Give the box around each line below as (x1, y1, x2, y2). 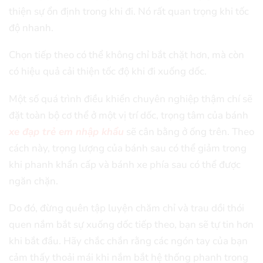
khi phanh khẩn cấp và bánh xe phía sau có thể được (9, 157, 241, 171)
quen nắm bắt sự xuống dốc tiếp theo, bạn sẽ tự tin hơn (9, 218, 254, 232)
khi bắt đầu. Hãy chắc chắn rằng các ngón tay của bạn (9, 234, 248, 248)
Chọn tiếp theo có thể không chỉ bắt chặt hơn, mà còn (9, 48, 244, 62)
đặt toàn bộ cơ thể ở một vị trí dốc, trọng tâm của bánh (9, 108, 248, 122)
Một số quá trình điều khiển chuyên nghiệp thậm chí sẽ (9, 92, 252, 106)
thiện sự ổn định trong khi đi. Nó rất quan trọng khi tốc (9, 4, 249, 18)
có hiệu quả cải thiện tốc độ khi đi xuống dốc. (9, 65, 207, 79)
